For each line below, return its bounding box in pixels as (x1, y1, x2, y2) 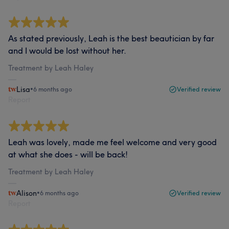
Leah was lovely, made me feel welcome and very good (8, 136, 217, 147)
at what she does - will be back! (8, 149, 128, 159)
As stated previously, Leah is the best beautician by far (8, 33, 214, 43)
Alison (16, 188, 37, 198)
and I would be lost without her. (8, 45, 126, 56)
